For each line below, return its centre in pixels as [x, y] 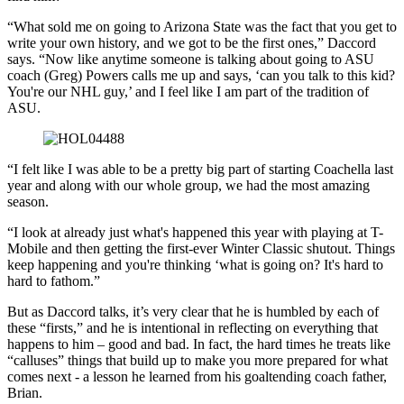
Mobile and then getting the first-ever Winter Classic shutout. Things [201, 248]
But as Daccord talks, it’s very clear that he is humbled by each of [193, 311]
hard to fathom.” [54, 280]
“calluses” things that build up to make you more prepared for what [197, 360]
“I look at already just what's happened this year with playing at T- [195, 232]
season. [28, 201]
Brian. [25, 392]
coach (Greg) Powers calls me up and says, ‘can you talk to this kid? [201, 75]
